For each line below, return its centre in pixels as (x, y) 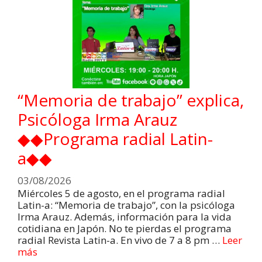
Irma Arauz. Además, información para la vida (125, 216)
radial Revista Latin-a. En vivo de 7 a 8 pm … (120, 240)
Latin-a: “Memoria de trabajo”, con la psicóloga (126, 205)
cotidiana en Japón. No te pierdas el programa (125, 228)
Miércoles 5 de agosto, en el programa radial (121, 193)
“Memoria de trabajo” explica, (131, 100)
